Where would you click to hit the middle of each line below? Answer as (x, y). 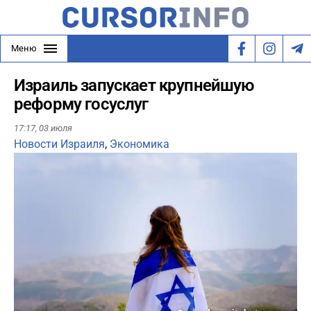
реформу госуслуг (81, 104)
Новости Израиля (59, 144)
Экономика (140, 144)
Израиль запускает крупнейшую (134, 85)
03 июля (56, 128)
